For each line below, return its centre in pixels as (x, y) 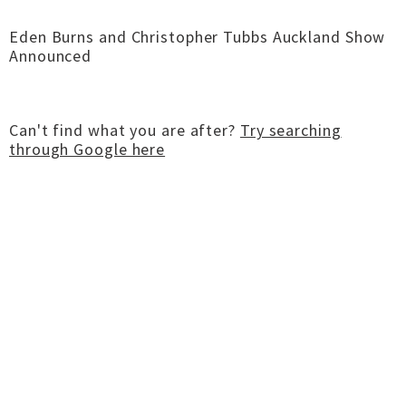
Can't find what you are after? (125, 130)
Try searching (290, 130)
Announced (51, 56)
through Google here (87, 149)
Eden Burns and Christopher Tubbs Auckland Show (198, 37)
